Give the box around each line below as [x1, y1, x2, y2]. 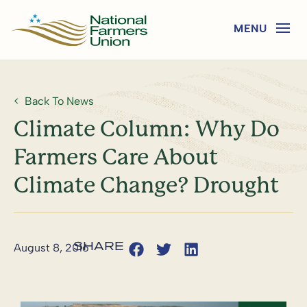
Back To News [25, 94, 94, 108]
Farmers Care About [14, 144, 218, 170]
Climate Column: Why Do [14, 116, 280, 142]
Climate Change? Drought [14, 172, 279, 198]
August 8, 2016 [14, 241, 89, 254]
